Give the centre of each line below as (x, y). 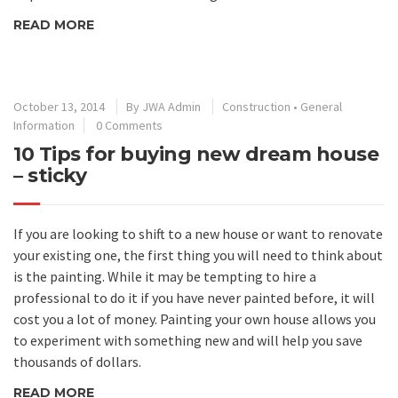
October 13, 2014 (59, 106)
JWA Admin (171, 106)
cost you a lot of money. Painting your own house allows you (195, 318)
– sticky (50, 175)
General (321, 106)
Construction (256, 106)
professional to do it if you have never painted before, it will (194, 297)
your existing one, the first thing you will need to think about (198, 255)
